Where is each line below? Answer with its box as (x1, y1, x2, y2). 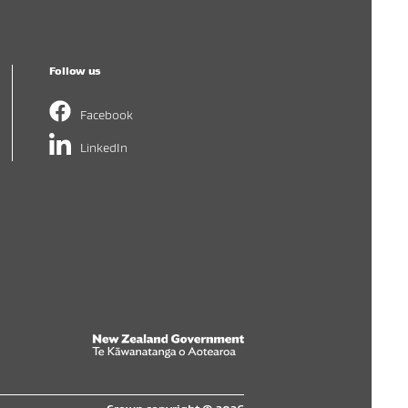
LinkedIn (79, 138, 127, 155)
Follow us (48, 63, 101, 77)
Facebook (79, 106, 133, 122)
